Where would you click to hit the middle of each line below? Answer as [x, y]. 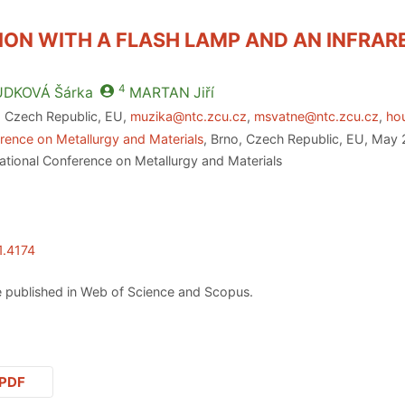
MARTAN [159, 93]
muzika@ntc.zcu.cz [189, 116]
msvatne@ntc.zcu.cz [317, 116]
